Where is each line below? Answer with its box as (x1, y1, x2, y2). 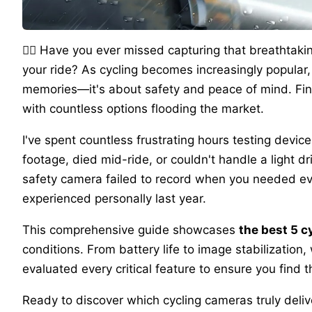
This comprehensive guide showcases (22, 222, 239, 237)
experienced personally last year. (22, 191, 206, 205)
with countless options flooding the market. (22, 101, 264, 116)
